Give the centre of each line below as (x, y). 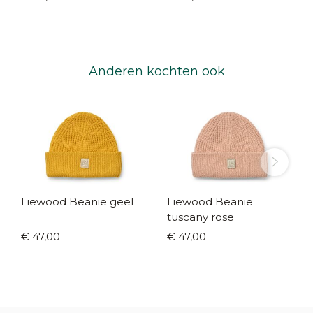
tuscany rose (201, 217)
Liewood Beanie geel (122, 201)
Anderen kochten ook (156, 71)
